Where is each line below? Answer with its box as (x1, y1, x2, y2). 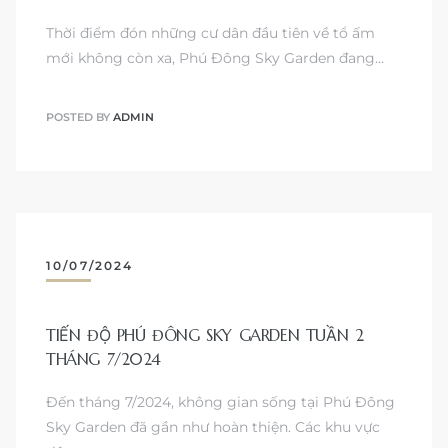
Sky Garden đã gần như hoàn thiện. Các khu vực (46, 417, 380, 436)
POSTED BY (46, 109, 113, 124)
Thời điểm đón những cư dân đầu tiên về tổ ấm (46, 24, 375, 43)
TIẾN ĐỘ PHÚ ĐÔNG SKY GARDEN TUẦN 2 (46, 324, 364, 345)
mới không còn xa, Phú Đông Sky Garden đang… (46, 49, 384, 68)
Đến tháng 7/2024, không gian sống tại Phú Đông (46, 392, 395, 411)
